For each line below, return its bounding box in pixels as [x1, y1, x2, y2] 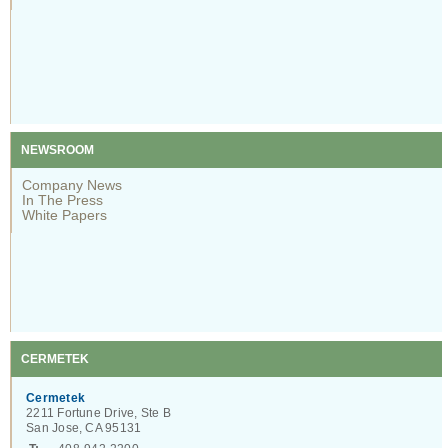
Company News [22, 177, 123, 194]
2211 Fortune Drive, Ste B [26, 405, 172, 420]
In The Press [22, 192, 104, 209]
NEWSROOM [21, 143, 95, 158]
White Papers [22, 207, 108, 224]
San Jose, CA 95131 [26, 420, 142, 435]
